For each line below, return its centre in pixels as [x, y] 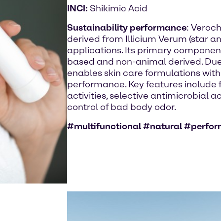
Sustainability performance [127, 28]
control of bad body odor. [122, 107]
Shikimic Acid [119, 8]
